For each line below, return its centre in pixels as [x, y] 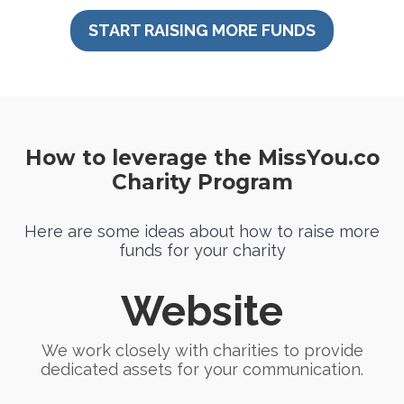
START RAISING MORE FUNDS [202, 30]
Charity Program [202, 182]
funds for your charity [202, 250]
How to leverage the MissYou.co [202, 158]
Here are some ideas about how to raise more [202, 231]
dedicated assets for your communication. [202, 369]
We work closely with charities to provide [202, 350]
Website [202, 311]
